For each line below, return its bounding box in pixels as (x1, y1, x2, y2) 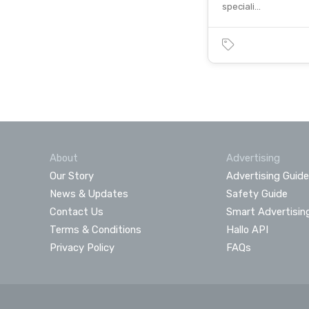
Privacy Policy (50, 241, 114, 254)
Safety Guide (226, 187, 288, 200)
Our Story (50, 169, 94, 182)
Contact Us (50, 205, 103, 218)
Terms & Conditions (50, 223, 141, 236)
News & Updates (50, 187, 128, 200)
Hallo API (226, 223, 268, 236)
